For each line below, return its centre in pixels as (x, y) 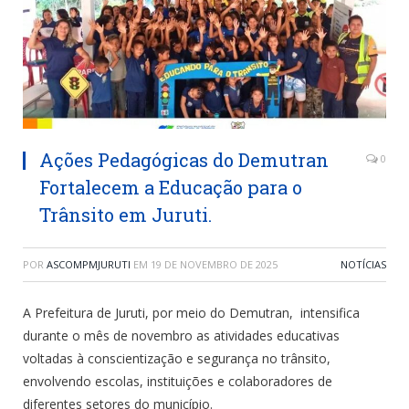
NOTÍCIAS (363, 265)
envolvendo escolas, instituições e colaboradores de (178, 382)
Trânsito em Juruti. (126, 215)
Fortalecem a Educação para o (171, 188)
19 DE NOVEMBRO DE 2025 (214, 265)
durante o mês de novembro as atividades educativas (181, 336)
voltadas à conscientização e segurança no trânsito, (177, 359)
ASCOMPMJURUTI (89, 265)
